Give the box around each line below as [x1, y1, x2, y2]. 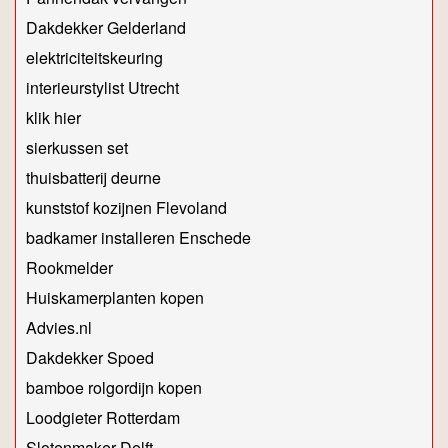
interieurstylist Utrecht [26, 76, 179, 100]
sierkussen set [26, 136, 128, 160]
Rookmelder [26, 256, 113, 280]
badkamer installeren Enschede [26, 226, 251, 250]
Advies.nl [26, 316, 92, 340]
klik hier [26, 106, 81, 130]
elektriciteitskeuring [26, 46, 163, 70]
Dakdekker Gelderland [26, 16, 186, 40]
